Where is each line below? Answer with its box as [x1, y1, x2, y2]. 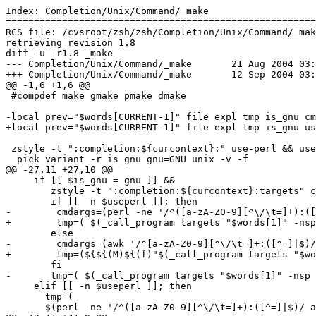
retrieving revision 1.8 [6, 37, 135, 48]
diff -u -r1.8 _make [6, 47, 113, 59]
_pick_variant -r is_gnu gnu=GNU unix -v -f [6, 153, 248, 164]
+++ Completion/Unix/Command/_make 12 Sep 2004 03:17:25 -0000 [6, 68, 192, 80]
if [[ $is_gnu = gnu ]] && [6, 174, 175, 186]
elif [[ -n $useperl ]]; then [6, 280, 192, 291]
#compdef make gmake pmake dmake [6, 90, 186, 101]
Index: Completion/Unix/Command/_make [6, 5, 209, 16]
